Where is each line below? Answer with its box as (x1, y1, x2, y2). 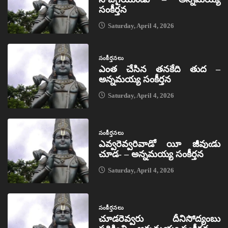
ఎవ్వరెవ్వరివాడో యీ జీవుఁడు (98, 139, 220, 150)
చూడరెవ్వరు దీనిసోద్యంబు (98, 214, 220, 224)
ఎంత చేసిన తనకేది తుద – (98, 64, 220, 75)
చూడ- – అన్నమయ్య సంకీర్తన (98, 149, 204, 160)
